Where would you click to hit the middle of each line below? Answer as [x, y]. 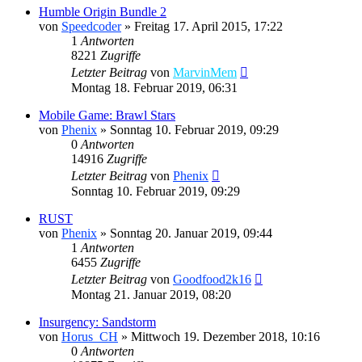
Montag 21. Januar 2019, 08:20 [151, 294]
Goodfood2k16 [212, 279]
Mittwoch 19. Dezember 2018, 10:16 [225, 336]
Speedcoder [91, 26]
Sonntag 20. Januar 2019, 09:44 [191, 233]
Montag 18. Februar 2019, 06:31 [154, 87]
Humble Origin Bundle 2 [103, 11]
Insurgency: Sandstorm [97, 322]
